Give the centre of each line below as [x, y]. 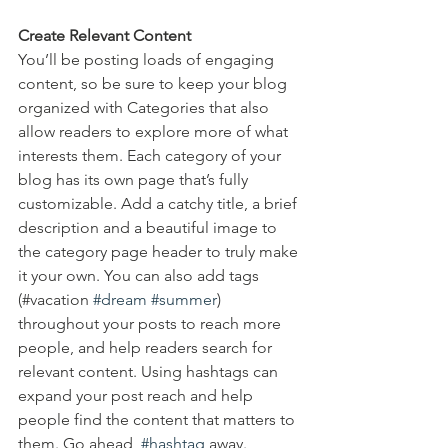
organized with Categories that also [145, 108]
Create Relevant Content [104, 36]
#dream [120, 300]
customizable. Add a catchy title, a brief [159, 204]
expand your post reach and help [137, 396]
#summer [184, 300]
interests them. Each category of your [151, 156]
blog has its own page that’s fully [135, 180]
